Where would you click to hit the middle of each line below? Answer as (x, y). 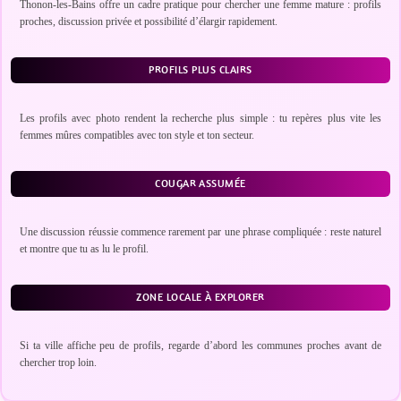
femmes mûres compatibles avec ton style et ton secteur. (137, 135)
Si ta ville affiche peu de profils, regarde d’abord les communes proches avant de (200, 346)
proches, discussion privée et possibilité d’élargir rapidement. (149, 21)
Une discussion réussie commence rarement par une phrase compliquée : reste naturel (200, 232)
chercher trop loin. (58, 363)
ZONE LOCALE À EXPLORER (200, 297)
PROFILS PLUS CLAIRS (200, 70)
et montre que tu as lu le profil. (84, 249)
